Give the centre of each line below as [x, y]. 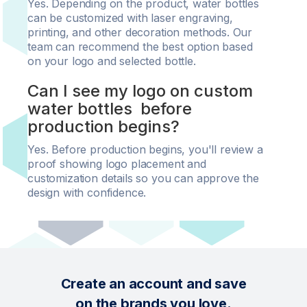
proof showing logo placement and [117, 164]
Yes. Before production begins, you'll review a [145, 149]
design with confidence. [87, 193]
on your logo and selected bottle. [112, 61]
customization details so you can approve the [143, 178]
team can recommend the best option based [140, 47]
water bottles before [110, 109]
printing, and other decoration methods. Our [140, 32]
